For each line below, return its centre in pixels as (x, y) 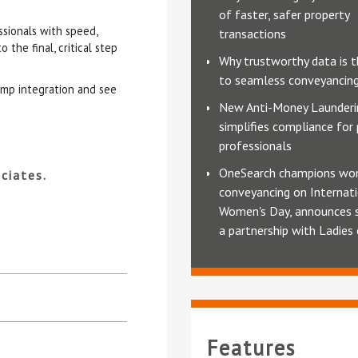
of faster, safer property (284, 15)
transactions (253, 34)
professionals (255, 146)
